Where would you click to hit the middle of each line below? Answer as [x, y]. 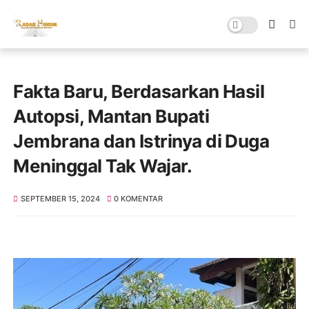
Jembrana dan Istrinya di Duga [141, 141]
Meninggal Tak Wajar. [103, 166]
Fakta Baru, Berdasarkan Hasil [139, 91]
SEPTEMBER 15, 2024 [60, 199]
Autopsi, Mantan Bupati [111, 116]
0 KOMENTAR [139, 199]
